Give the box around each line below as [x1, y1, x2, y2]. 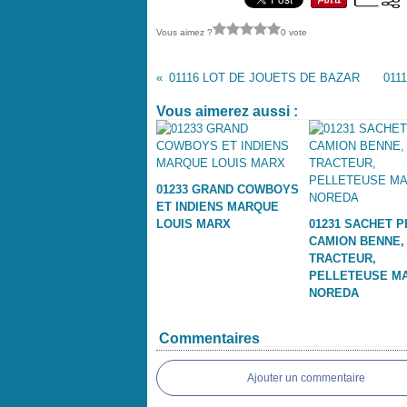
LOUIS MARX [156, 217, 231, 231]
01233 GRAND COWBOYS [156, 183, 299, 196]
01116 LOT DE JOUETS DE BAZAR [168, 71, 360, 84]
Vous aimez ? [156, 26, 213, 37]
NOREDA [308, 286, 359, 300]
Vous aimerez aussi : [156, 104, 298, 119]
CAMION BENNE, [308, 234, 404, 248]
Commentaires [159, 331, 260, 346]
